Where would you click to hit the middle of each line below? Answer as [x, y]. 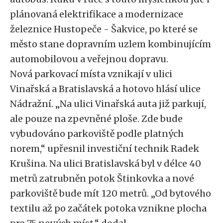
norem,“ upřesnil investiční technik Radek [105, 149]
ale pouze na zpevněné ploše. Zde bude [96, 119]
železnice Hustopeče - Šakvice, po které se [104, 29]
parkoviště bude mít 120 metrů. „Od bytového [111, 193]
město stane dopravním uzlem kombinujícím [111, 44]
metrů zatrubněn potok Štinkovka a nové [102, 178]
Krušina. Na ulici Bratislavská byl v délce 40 [106, 164]
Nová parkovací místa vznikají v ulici [91, 74]
